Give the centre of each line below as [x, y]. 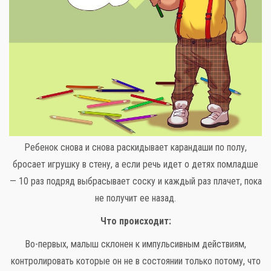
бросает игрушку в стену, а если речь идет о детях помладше [135, 165]
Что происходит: [135, 221]
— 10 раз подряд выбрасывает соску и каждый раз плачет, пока [135, 181]
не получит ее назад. [135, 198]
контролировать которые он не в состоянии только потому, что [135, 261]
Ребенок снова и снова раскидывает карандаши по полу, [135, 148]
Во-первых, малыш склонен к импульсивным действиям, [135, 244]
